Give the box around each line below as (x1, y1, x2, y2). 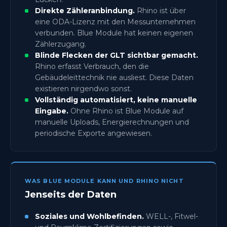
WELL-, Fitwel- (144, 211, 198, 221)
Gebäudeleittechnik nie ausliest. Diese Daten (35, 72, 194, 82)
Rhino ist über (135, 6, 186, 15)
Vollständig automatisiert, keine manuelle (35, 95, 197, 104)
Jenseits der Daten (25, 188, 117, 200)
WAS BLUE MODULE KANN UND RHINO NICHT (25, 177, 184, 184)
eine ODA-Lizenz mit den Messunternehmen (35, 17, 196, 26)
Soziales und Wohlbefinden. (35, 211, 144, 221)
